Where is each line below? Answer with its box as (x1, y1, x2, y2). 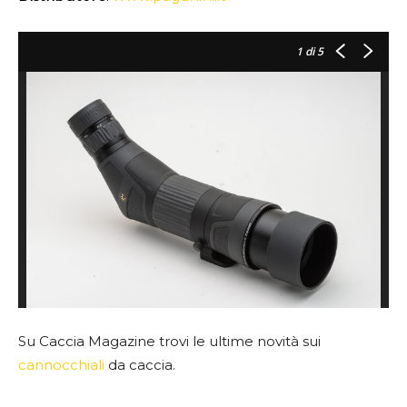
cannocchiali (18, 355, 104, 373)
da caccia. (104, 355, 175, 373)
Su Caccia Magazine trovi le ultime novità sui (18, 332, 321, 350)
